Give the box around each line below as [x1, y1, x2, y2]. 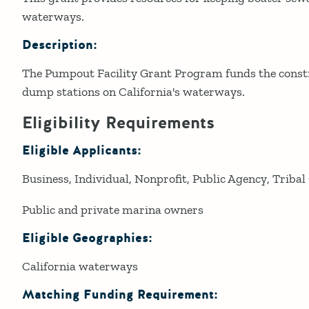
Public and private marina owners [22, 201, 203, 217]
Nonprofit [134, 170, 187, 186]
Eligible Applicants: [22, 141, 141, 159]
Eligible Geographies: [22, 229, 152, 247]
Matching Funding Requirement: [22, 286, 218, 303]
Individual [74, 170, 129, 186]
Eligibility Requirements [22, 111, 215, 134]
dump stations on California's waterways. [22, 83, 245, 99]
